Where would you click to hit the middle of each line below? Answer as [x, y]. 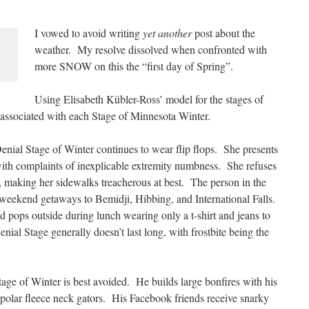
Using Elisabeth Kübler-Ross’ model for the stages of [149, 99]
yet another [167, 33]
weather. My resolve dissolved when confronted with [151, 49]
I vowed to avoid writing [89, 33]
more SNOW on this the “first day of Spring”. [134, 66]
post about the [223, 33]
